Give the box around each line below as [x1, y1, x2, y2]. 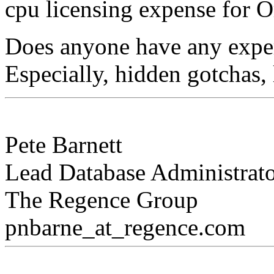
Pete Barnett [5, 131, 122, 158]
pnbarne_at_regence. [5, 213, 204, 240]
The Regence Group [5, 186, 198, 213]
